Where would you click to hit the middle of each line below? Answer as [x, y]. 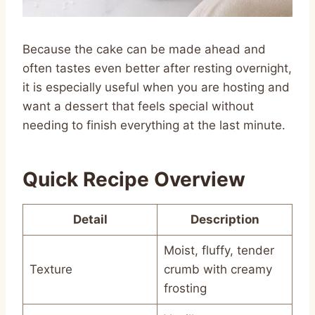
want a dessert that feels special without [138, 106]
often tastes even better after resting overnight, [157, 68]
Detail [90, 219]
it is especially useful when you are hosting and [156, 87]
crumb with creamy [218, 269]
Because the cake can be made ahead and [144, 49]
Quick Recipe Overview [134, 179]
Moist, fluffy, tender [219, 250]
